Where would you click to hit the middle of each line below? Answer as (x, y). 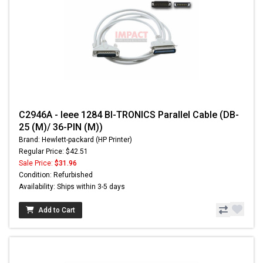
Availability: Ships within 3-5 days (72, 187)
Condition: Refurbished (56, 175)
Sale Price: (37, 163)
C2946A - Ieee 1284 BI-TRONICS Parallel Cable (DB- (129, 115)
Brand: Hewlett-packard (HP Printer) (75, 140)
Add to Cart (57, 210)
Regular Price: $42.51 (53, 152)
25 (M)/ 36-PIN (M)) (61, 127)
